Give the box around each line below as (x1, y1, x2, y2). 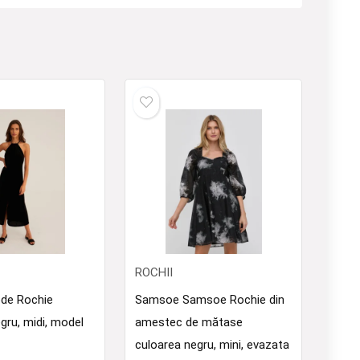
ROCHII (135, 265, 174, 280)
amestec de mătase (135, 315, 243, 329)
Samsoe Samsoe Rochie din (135, 292, 285, 307)
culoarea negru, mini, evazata (135, 337, 290, 352)
